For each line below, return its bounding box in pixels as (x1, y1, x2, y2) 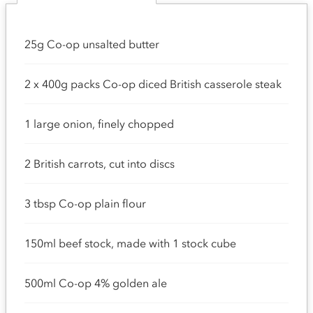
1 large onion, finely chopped (24, 117, 174, 131)
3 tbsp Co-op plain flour (24, 196, 146, 210)
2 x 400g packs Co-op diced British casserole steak (24, 77, 282, 91)
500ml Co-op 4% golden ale (24, 276, 167, 290)
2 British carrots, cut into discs (24, 156, 175, 170)
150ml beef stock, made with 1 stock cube (24, 236, 236, 250)
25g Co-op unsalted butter (24, 37, 159, 51)
